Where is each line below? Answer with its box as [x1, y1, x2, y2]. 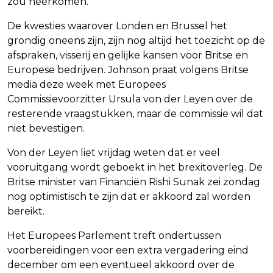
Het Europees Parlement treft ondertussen [7, 230, 221, 242]
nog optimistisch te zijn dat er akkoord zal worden [7, 191, 250, 203]
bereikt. [7, 205, 44, 218]
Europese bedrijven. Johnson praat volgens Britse [7, 64, 249, 76]
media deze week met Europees [7, 79, 166, 91]
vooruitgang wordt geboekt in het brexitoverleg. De [7, 161, 263, 174]
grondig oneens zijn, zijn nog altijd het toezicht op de [7, 35, 265, 47]
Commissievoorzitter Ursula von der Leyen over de [7, 93, 253, 105]
